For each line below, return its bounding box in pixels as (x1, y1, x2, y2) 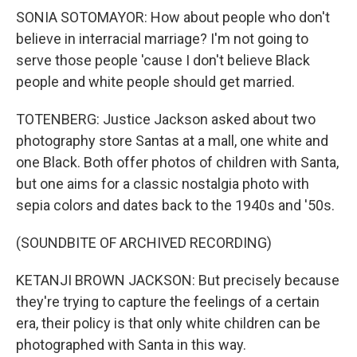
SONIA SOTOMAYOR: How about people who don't (16, 9, 330, 25)
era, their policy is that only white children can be (16, 315, 320, 331)
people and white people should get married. (16, 73, 295, 90)
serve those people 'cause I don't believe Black (16, 52, 310, 69)
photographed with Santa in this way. (16, 336, 246, 353)
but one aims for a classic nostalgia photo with (16, 175, 309, 192)
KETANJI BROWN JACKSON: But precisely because (16, 272, 339, 288)
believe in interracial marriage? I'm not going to (16, 30, 308, 47)
